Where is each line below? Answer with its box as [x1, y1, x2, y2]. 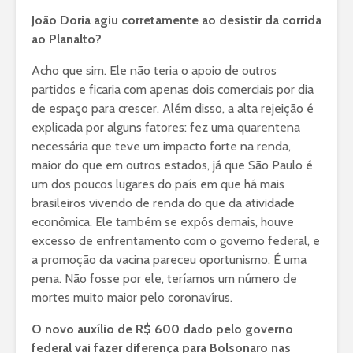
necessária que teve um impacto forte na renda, [32, 139, 291, 154]
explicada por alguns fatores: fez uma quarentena [32, 120, 300, 136]
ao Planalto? [32, 32, 102, 47]
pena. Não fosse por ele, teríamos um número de [32, 271, 297, 287]
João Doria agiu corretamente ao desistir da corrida [32, 13, 321, 28]
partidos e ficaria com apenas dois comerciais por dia [32, 82, 314, 98]
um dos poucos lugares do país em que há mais [32, 176, 284, 192]
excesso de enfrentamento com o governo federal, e [32, 233, 320, 249]
